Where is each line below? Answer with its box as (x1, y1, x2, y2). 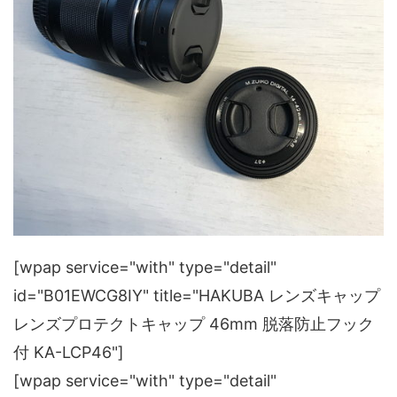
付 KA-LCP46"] (13, 343, 124, 362)
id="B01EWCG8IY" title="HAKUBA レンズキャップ (13, 286, 380, 306)
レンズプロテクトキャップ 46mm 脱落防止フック (13, 315, 374, 334)
